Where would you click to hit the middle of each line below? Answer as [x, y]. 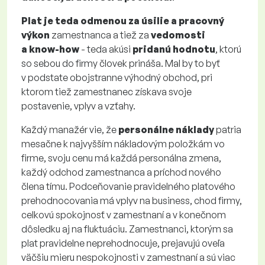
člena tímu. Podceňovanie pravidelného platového [128, 186]
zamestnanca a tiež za [100, 35]
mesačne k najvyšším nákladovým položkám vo [123, 144]
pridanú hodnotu [174, 49]
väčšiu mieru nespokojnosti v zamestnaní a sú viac [128, 257]
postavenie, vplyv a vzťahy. [78, 106]
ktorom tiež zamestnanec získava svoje [106, 92]
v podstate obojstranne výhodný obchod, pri [117, 77]
